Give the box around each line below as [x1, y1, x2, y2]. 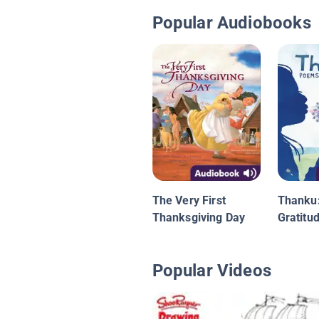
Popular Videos [152, 261, 272, 281]
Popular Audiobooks [152, 13, 311, 33]
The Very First [152, 194, 226, 208]
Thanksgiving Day [152, 211, 246, 225]
